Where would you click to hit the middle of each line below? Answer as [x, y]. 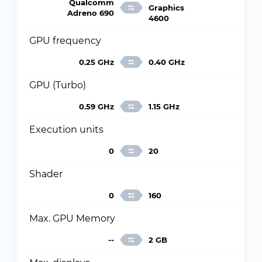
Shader [46, 174]
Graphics [166, 8]
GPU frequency [65, 41]
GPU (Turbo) [58, 85]
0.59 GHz [96, 106]
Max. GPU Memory [72, 218]
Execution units [66, 130]
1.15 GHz [164, 106]
